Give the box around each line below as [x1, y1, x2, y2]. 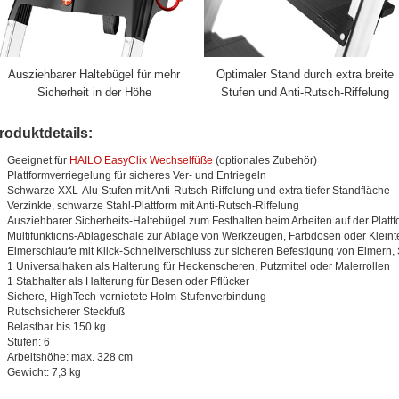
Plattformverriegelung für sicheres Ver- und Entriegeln [6, 168, 266, 182]
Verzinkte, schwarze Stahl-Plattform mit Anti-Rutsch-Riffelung [6, 199, 299, 212]
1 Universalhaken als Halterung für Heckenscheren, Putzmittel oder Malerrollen [6, 259, 390, 273]
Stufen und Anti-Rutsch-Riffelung [221, 85, 390, 99]
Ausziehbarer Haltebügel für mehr [8, 67, 181, 81]
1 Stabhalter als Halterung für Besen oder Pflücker [6, 274, 249, 288]
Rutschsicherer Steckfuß [6, 305, 125, 318]
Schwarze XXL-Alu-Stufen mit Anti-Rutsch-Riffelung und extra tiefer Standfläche [6, 183, 390, 197]
